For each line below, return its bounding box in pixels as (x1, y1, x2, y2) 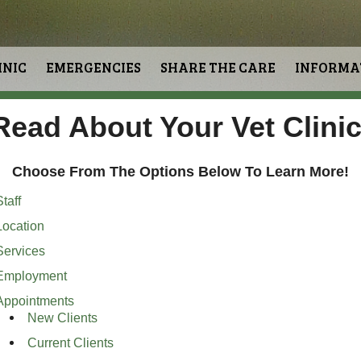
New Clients (27, 311, 98, 325)
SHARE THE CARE (160, 58, 276, 77)
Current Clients (27, 336, 114, 350)
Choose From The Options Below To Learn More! (12, 164, 349, 180)
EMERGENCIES (46, 58, 141, 77)
